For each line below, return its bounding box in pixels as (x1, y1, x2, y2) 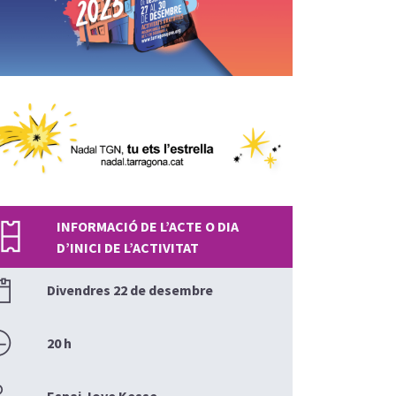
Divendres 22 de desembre (47, 281, 214, 300)
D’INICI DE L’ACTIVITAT (56, 239, 199, 257)
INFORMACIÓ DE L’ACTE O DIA (56, 217, 239, 236)
